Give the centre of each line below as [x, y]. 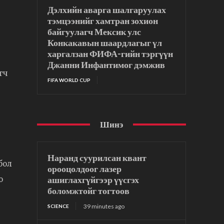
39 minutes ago [104, 206]
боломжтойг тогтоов [89, 191]
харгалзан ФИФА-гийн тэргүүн [110, 54]
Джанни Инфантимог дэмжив [106, 65]
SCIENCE [58, 206]
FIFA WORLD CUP [69, 80]
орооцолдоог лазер [85, 169]
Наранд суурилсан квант [97, 158]
